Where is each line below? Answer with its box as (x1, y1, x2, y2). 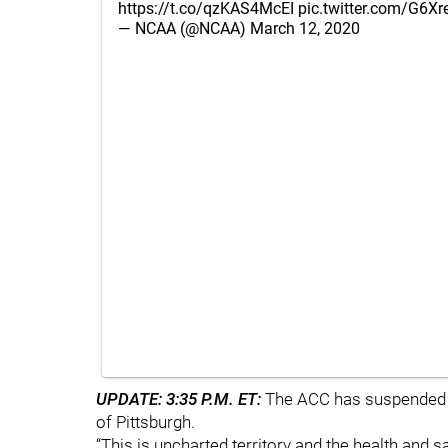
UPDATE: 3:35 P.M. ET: (96, 389, 265, 409)
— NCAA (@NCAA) (118, 19, 250, 38)
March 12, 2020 (250, 19, 360, 38)
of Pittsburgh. (96, 412, 195, 432)
